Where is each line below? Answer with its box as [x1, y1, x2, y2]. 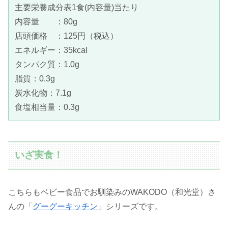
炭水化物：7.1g [15, 89, 71, 98]
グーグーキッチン [33, 202, 98, 211]
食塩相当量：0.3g [15, 103, 79, 112]
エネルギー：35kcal [15, 46, 88, 55]
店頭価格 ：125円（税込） [15, 32, 118, 41]
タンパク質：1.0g [15, 60, 79, 69]
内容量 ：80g [15, 17, 77, 26]
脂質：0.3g [15, 74, 55, 83]
